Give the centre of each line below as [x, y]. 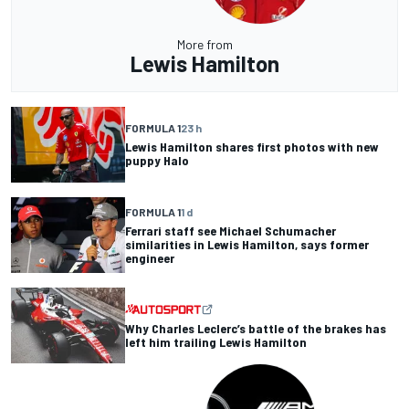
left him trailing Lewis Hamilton [216, 341]
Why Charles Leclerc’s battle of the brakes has [256, 328]
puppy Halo [157, 161]
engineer [150, 257]
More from [204, 44]
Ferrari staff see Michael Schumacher [231, 230]
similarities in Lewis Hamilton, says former [247, 244]
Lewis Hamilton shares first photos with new [252, 147]
